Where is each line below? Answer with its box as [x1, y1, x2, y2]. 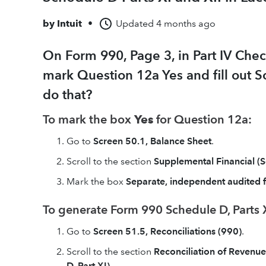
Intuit [57, 18, 82, 29]
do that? [43, 87, 92, 103]
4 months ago [156, 18, 216, 29]
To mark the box [43, 112, 134, 126]
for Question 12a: [153, 112, 252, 126]
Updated [116, 18, 154, 29]
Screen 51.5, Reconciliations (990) [93, 226, 242, 237]
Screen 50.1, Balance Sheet [93, 135, 211, 147]
